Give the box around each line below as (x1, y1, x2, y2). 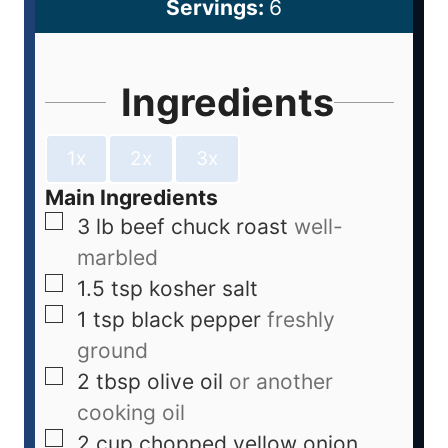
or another (229, 369, 333, 395)
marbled (77, 245, 158, 271)
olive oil (147, 369, 223, 395)
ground (77, 338, 148, 364)
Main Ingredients (45, 185, 218, 211)
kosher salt (149, 276, 258, 302)
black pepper (131, 307, 261, 333)
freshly (267, 307, 335, 333)
